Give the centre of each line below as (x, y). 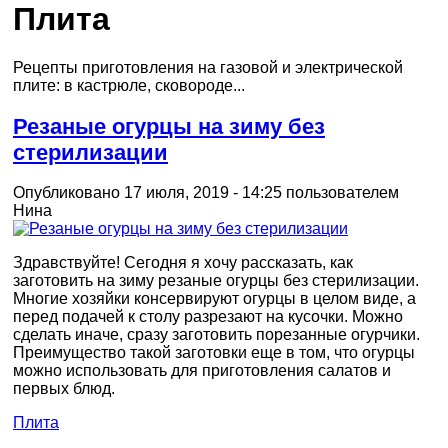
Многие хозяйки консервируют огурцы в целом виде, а (214, 299)
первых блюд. (64, 389)
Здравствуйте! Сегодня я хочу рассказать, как (183, 263)
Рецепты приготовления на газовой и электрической (208, 68)
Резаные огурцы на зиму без (169, 126)
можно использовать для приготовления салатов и (202, 371)
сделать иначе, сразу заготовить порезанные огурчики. (216, 335)
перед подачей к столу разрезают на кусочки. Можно (208, 317)
